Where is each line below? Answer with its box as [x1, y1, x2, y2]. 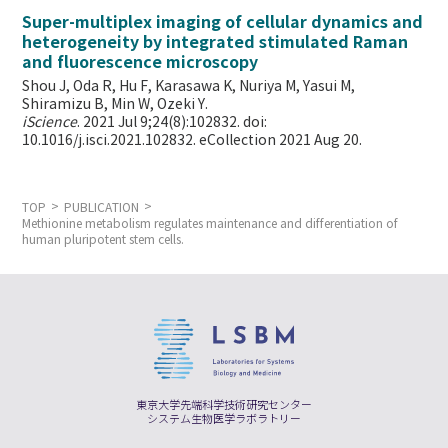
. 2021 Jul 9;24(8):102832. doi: [77, 114, 268, 131]
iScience [22, 114, 78, 131]
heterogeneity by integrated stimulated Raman [22, 32, 409, 53]
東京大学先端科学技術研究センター [136, 399, 312, 413]
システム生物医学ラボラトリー [147, 413, 301, 427]
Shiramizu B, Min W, [22, 96, 158, 113]
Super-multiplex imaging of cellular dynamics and [22, 12, 424, 33]
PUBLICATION [64, 200, 140, 215]
